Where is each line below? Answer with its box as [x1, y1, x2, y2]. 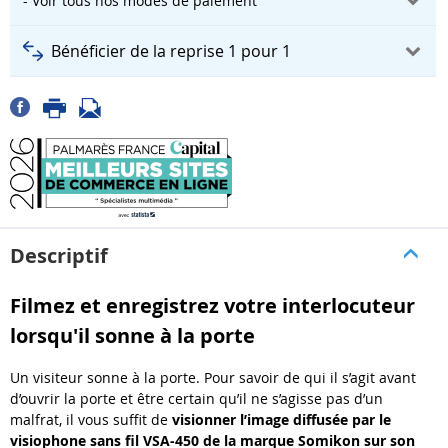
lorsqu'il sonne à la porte [10, 321, 255, 349]
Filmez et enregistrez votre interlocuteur [10, 291, 415, 319]
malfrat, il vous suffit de [10, 410, 168, 430]
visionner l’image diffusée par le [168, 410, 391, 430]
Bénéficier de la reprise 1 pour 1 [51, 40, 291, 62]
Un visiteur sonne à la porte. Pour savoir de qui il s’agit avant [10, 368, 416, 388]
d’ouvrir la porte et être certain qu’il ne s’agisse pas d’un [10, 389, 383, 409]
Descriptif [10, 241, 108, 269]
